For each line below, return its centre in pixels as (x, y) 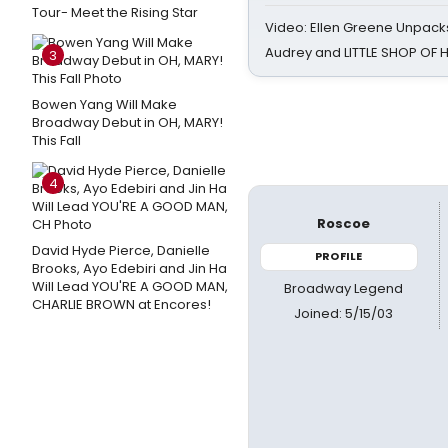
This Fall (56, 140)
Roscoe (344, 223)
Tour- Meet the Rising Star (115, 12)
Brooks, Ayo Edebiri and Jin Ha (129, 268)
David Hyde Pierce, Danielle (121, 250)
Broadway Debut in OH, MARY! (127, 122)
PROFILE (339, 256)
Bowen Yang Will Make (104, 104)
